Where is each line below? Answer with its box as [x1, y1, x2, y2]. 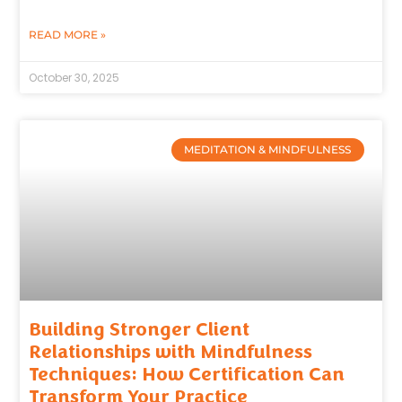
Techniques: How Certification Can [29, 363, 345, 387]
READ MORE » [29, 27, 107, 41]
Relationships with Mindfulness [29, 340, 313, 364]
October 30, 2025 [29, 69, 120, 85]
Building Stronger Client [29, 318, 250, 342]
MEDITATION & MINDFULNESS [184, 142, 352, 156]
